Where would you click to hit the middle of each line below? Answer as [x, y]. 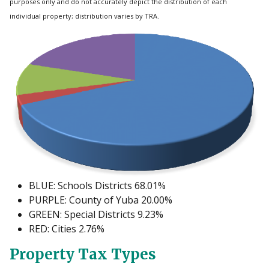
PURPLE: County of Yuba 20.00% [101, 200]
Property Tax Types [83, 254]
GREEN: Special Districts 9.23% [96, 214]
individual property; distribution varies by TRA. [84, 16]
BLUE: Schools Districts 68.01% [97, 185]
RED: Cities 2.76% [67, 228]
